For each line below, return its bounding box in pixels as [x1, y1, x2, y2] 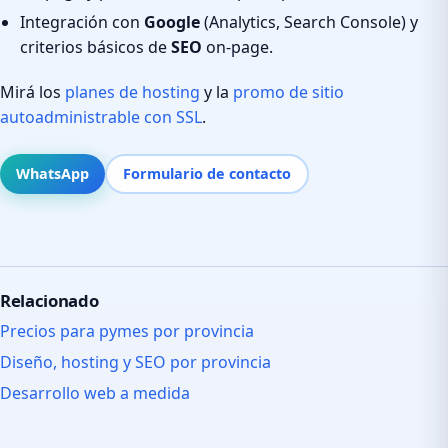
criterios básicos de [20, 35, 171, 58]
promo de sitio [233, 80, 344, 103]
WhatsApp [16, 163, 89, 183]
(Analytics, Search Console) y [200, 10, 418, 33]
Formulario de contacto [123, 163, 291, 183]
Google [144, 10, 200, 33]
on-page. [202, 35, 273, 58]
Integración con [20, 10, 144, 33]
